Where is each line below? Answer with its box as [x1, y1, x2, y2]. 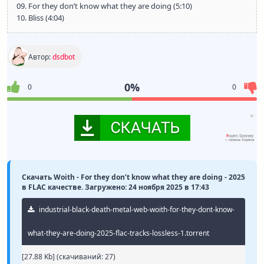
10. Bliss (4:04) [16, 12, 64, 23]
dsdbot [52, 51, 75, 62]
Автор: [28, 51, 52, 62]
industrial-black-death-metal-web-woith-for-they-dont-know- [37, 204, 235, 215]
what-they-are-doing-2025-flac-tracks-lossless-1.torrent [28, 228, 209, 239]
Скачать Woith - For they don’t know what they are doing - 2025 [22, 172, 245, 183]
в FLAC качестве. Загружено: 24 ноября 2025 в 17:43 [22, 182, 209, 193]
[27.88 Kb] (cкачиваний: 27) [22, 252, 115, 262]
